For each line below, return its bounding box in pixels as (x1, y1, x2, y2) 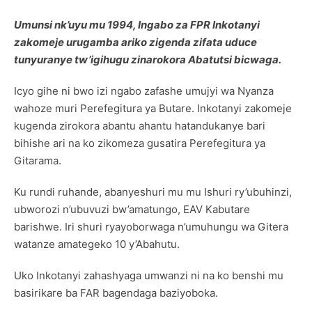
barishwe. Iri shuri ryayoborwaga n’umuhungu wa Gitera (14, 219, 288, 233)
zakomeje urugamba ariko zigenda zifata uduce (14, 35, 257, 49)
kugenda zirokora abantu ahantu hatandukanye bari (14, 118, 265, 132)
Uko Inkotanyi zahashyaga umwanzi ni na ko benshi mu (14, 268, 283, 282)
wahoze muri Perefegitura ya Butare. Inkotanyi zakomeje (14, 101, 292, 115)
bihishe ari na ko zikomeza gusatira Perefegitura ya (14, 136, 265, 150)
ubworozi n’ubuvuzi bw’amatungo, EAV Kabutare (14, 202, 250, 216)
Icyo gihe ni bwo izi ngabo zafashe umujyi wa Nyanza (14, 84, 274, 97)
